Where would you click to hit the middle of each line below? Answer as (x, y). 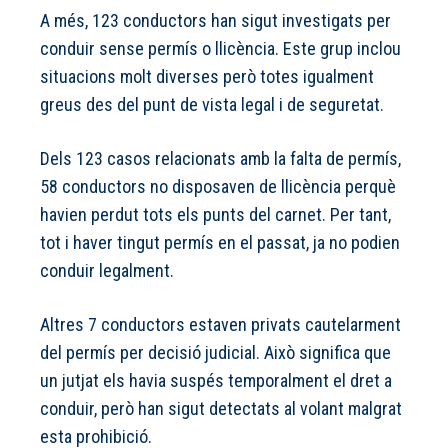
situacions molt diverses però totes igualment (207, 77)
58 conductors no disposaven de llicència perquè (218, 187)
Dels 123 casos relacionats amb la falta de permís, (220, 159)
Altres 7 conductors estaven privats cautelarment (220, 325)
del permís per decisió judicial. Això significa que (215, 353)
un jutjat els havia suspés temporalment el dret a (216, 381)
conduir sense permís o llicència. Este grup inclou (220, 49)
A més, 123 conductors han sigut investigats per (215, 21)
